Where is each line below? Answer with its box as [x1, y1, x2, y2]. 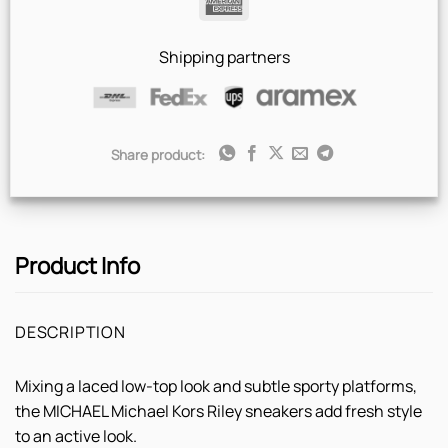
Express [243, 16, 300, 39]
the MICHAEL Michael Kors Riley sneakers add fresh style [15, 399, 422, 422]
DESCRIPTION [15, 320, 126, 343]
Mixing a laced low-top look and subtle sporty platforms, [15, 374, 417, 397]
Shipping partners [158, 46, 290, 69]
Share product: [110, 145, 205, 164]
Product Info [15, 250, 140, 282]
